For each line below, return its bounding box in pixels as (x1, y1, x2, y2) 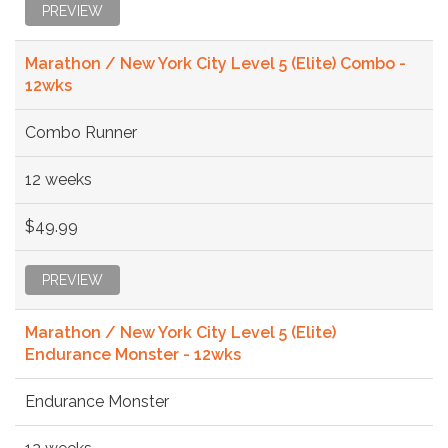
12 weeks (25, 169, 92, 189)
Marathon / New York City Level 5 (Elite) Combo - (25, 53, 406, 73)
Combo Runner (25, 122, 137, 142)
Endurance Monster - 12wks (25, 344, 241, 364)
